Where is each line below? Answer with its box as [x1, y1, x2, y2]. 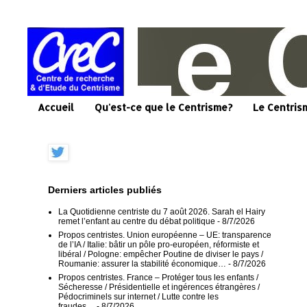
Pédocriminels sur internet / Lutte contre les [58, 291, 219, 302]
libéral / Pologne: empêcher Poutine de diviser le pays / [58, 249, 263, 259]
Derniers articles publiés [48, 184, 162, 195]
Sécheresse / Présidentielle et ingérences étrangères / [58, 282, 260, 292]
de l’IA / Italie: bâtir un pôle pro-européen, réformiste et [58, 239, 259, 249]
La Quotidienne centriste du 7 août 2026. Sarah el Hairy [58, 206, 265, 217]
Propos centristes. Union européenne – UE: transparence [58, 230, 271, 240]
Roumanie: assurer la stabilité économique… [58, 258, 226, 269]
